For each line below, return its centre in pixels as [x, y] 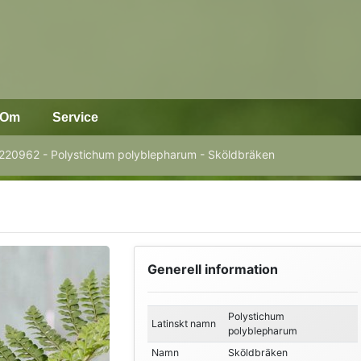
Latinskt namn [183, 324]
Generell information [212, 269]
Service [76, 117]
